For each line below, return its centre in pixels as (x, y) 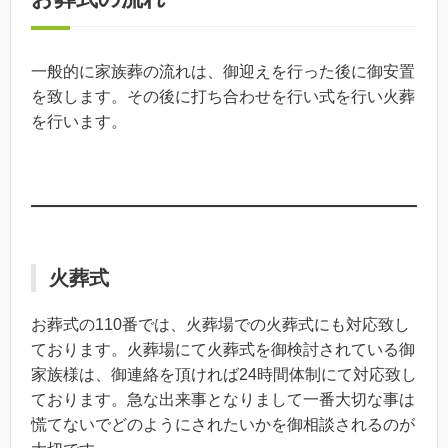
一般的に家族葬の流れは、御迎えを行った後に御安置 (223, 72)
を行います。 (79, 122)
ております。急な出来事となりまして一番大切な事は (223, 399)
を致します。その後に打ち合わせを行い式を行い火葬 (223, 97)
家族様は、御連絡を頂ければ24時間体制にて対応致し (224, 374)
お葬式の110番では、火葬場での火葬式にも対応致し (220, 324)
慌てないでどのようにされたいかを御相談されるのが (223, 424)
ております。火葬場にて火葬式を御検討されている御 (223, 349)
